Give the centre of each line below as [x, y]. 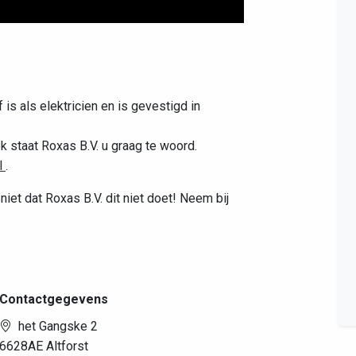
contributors [213, 89]
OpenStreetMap [153, 89]
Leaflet [86, 89]
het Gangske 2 [58, 327]
